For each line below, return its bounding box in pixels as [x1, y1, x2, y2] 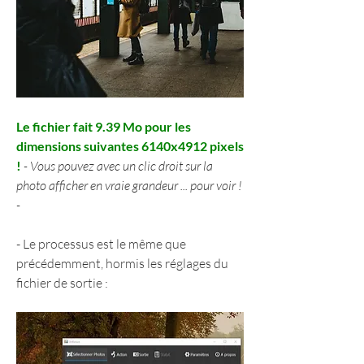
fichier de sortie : [16, 275, 108, 292]
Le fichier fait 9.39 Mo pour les [16, 119, 191, 135]
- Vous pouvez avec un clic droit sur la [21, 158, 213, 175]
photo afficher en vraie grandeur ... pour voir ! [16, 177, 242, 194]
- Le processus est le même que [16, 236, 186, 253]
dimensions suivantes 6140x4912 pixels [16, 138, 244, 154]
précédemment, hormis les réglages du [16, 255, 228, 272]
